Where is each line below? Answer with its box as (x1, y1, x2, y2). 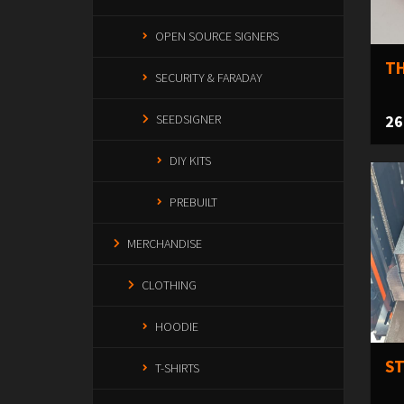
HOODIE (155, 318, 198, 335)
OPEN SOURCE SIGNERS (155, 28, 279, 44)
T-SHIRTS (155, 360, 199, 376)
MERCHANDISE (127, 235, 202, 252)
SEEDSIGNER (156, 111, 221, 127)
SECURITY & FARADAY (155, 69, 262, 86)
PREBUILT (170, 194, 217, 210)
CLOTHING (142, 277, 197, 293)
